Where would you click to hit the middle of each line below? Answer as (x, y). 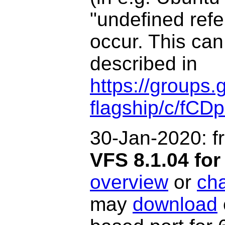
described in (144, 64)
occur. (117, 41)
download (175, 204)
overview (129, 182)
